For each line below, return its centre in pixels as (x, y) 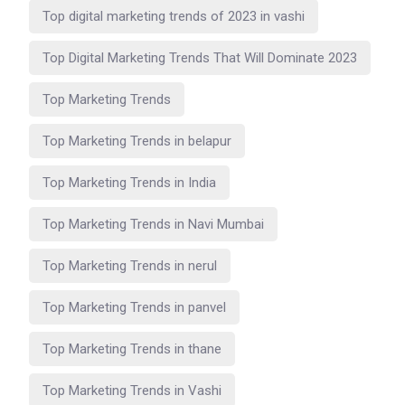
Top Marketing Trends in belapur (137, 141)
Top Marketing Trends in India (129, 182)
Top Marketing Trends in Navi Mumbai (153, 224)
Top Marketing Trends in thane (132, 348)
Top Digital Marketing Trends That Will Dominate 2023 (200, 57)
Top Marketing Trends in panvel (134, 307)
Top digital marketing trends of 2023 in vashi (174, 16)
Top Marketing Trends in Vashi (132, 390)
